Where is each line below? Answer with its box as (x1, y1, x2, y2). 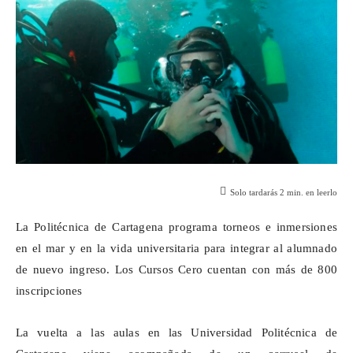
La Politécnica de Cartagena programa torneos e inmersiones (16, 221, 337, 234)
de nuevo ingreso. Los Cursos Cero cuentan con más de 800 (16, 263, 337, 277)
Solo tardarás (230, 188, 280, 198)
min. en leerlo (284, 188, 337, 198)
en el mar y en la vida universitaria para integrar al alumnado (16, 242, 337, 255)
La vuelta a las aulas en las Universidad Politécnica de (16, 326, 337, 340)
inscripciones (16, 284, 86, 298)
